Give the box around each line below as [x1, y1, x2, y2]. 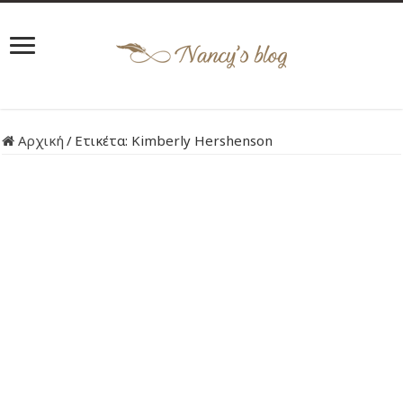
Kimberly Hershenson [131, 131, 273, 149]
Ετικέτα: [75, 131, 132, 149]
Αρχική [14, 131, 65, 149]
